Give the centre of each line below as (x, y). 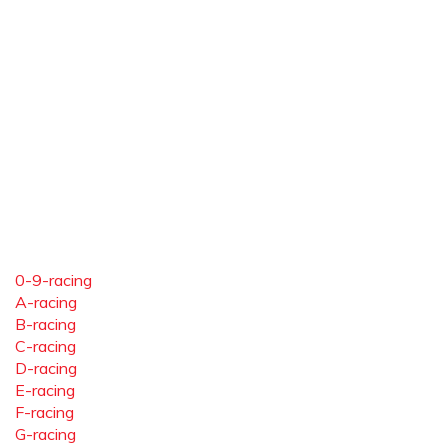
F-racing (44, 412)
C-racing (45, 346)
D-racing (46, 368)
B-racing (45, 324)
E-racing (45, 390)
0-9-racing (53, 280)
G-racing (45, 434)
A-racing (46, 302)
